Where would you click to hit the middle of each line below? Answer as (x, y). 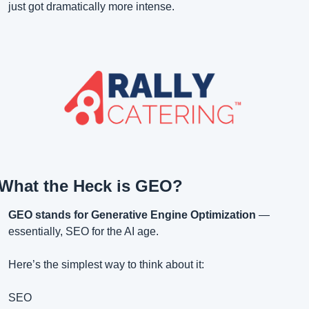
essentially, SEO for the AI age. (83, 232)
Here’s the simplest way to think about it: (106, 265)
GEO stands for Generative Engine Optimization (132, 215)
